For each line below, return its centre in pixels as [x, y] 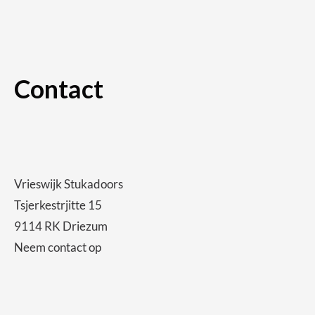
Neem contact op [58, 247]
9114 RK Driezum [61, 226]
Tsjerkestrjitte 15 [58, 205]
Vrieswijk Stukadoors [69, 184]
